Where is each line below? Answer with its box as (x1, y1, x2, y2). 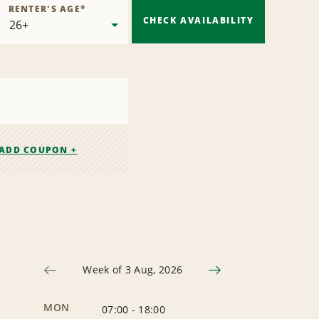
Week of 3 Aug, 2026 (83, 263, 183, 277)
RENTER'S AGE (8, 3, 80, 16)
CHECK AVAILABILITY (142, 14, 254, 27)
